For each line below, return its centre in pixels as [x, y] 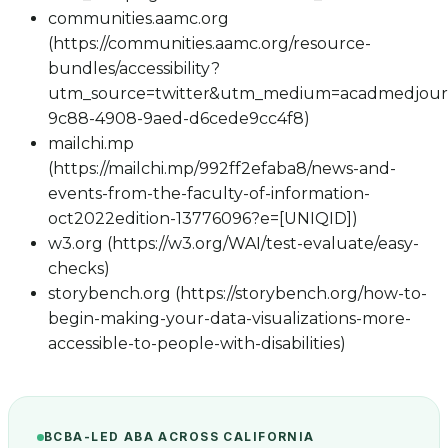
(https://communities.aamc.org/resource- [209, 44]
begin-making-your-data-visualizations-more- [229, 319]
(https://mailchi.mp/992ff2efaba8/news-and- [222, 169]
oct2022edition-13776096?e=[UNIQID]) [203, 219]
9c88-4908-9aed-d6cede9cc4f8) [179, 119]
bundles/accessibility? [134, 69]
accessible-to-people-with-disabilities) [197, 344]
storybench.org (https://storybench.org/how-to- [237, 294]
